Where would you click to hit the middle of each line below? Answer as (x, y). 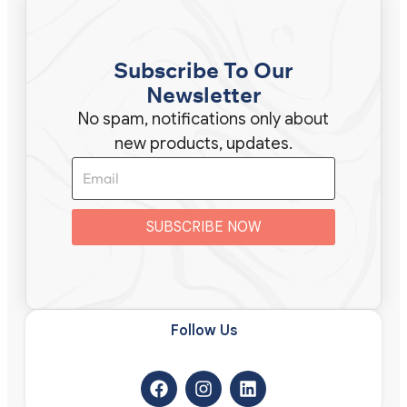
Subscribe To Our (203, 70)
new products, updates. (203, 144)
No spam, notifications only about (203, 119)
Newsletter (203, 95)
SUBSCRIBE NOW (203, 228)
